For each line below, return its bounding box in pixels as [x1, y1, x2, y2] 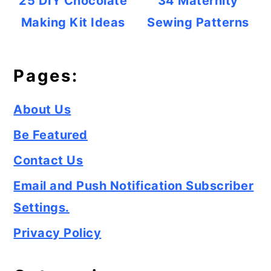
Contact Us [13, 153, 83, 168]
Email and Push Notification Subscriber [13, 178, 254, 193]
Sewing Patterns [147, 15, 249, 30]
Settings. [13, 200, 70, 215]
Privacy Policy [13, 226, 102, 240]
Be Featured [13, 128, 88, 142]
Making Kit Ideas [21, 15, 125, 30]
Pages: [13, 65, 79, 86]
